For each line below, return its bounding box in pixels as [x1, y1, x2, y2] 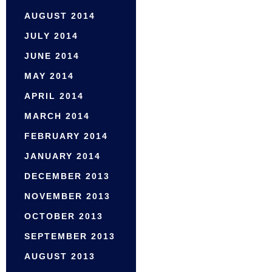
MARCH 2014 [24, 111, 90, 121]
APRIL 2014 [24, 91, 84, 101]
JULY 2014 [24, 31, 78, 41]
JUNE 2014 [24, 51, 80, 61]
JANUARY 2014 [24, 151, 101, 161]
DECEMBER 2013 [24, 171, 110, 182]
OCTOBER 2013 [24, 211, 103, 222]
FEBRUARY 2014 [24, 131, 108, 141]
